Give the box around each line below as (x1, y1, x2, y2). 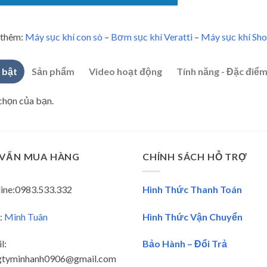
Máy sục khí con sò (24, 31, 103, 43)
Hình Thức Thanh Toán (142, 183, 242, 195)
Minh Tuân (4, 210, 48, 222)
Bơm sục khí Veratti (110, 31, 193, 43)
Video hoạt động (88, 66, 162, 77)
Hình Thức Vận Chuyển (142, 210, 243, 222)
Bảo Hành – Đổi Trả (142, 238, 227, 250)
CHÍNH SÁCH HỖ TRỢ (142, 151, 247, 163)
